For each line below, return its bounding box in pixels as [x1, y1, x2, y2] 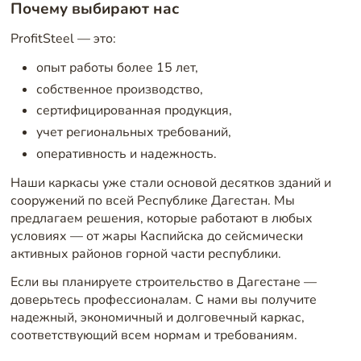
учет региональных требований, [35, 123, 231, 142]
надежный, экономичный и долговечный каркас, [10, 309, 305, 327]
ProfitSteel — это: [10, 30, 116, 48]
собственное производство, [35, 80, 203, 98]
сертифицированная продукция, [35, 102, 232, 120]
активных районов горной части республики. [10, 244, 281, 263]
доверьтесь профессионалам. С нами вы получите [10, 291, 317, 309]
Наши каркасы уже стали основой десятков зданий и [10, 173, 331, 192]
